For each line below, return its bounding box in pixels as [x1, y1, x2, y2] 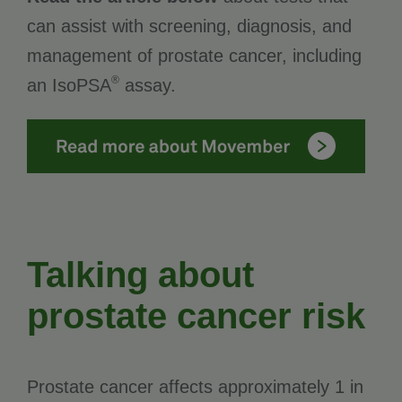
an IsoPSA [27, 74, 111, 95]
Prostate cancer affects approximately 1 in [27, 376, 363, 397]
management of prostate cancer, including [27, 45, 362, 66]
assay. [119, 74, 176, 95]
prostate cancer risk [27, 295, 365, 336]
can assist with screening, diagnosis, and [27, 15, 352, 36]
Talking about [27, 254, 254, 294]
